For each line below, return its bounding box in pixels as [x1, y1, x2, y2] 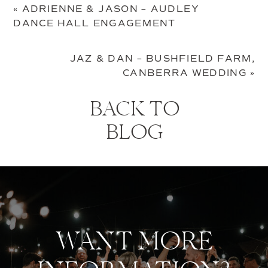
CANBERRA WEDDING [122, 68, 247, 79]
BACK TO [89, 98, 179, 124]
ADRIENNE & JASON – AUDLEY [22, 4, 199, 15]
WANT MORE [54, 227, 214, 260]
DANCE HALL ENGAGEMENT [13, 18, 176, 29]
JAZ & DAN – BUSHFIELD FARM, [69, 53, 255, 65]
